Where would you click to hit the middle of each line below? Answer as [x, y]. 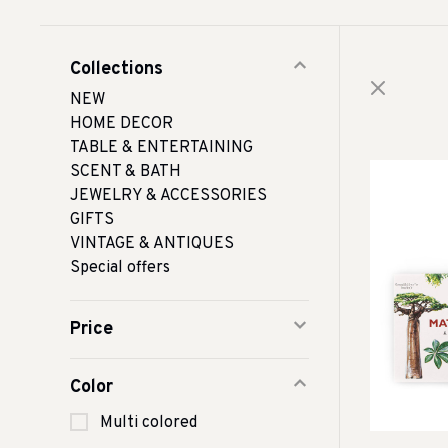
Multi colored [148, 423]
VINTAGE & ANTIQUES [152, 244]
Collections [116, 69]
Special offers [120, 268]
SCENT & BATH [125, 172]
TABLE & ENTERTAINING [161, 148]
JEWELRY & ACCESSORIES [168, 196]
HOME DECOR [121, 124]
